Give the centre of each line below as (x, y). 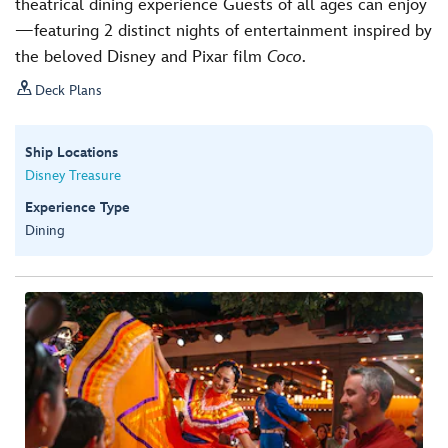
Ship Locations (71, 153)
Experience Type (77, 208)
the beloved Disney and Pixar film (141, 57)
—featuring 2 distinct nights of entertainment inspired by (223, 31)
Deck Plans (68, 90)
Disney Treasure (73, 176)
